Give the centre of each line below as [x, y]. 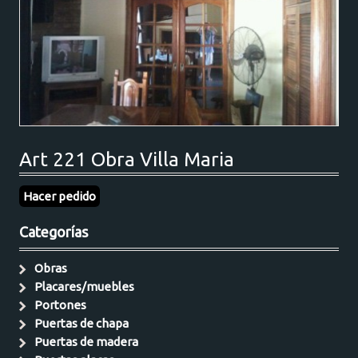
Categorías [54, 231]
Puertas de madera [87, 341]
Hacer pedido [60, 196]
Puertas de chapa [82, 323]
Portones [61, 304]
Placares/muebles [85, 286]
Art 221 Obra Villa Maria [127, 159]
